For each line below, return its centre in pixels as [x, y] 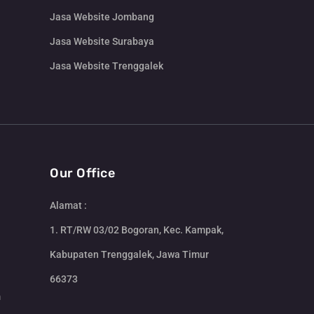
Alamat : [68, 206]
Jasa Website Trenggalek [107, 66]
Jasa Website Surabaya [102, 42]
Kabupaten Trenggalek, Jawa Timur [129, 255]
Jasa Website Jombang [102, 17]
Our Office [82, 173]
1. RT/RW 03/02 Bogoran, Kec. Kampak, [137, 230]
